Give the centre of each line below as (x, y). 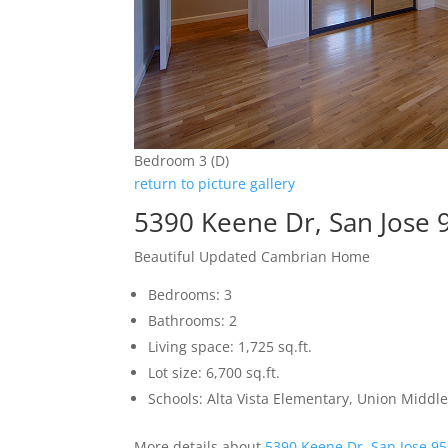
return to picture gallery (215, 183)
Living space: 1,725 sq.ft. (230, 346)
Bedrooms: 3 (190, 294)
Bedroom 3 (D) (182, 160)
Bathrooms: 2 (193, 320)
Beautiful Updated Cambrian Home (252, 256)
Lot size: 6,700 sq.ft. (214, 372)
